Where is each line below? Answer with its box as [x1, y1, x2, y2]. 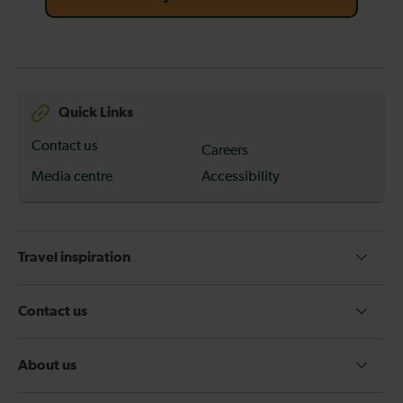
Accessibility [201, 169, 280, 184]
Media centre [31, 169, 112, 184]
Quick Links [58, 105, 133, 121]
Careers [201, 143, 248, 158]
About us [18, 357, 76, 372]
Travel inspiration [18, 249, 130, 264]
